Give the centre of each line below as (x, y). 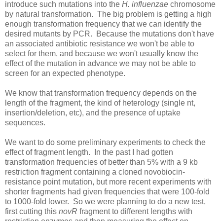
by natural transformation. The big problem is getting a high (108, 14)
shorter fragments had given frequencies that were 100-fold (107, 191)
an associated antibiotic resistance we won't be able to (100, 43)
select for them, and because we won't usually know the (102, 53)
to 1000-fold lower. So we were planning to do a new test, (105, 201)
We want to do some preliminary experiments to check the (105, 142)
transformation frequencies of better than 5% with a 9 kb (101, 162)
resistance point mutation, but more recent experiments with (108, 182)
